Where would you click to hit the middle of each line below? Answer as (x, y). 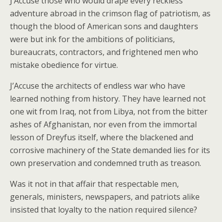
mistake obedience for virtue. (64, 65)
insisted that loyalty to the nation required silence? (104, 210)
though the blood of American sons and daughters (104, 26)
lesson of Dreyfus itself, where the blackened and (102, 137)
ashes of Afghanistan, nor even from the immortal (103, 124)
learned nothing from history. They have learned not (108, 99)
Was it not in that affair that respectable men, (94, 184)
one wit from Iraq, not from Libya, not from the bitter (109, 111)
